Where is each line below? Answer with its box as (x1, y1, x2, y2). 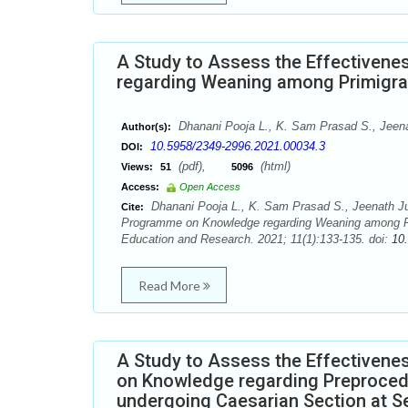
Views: (121, 161, 153, 172)
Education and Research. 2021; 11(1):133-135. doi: (121, 232, 392, 246)
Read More (138, 278, 203, 293)
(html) (257, 159, 291, 173)
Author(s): (121, 121, 171, 132)
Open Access (179, 181, 240, 192)
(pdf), (175, 159, 231, 173)
